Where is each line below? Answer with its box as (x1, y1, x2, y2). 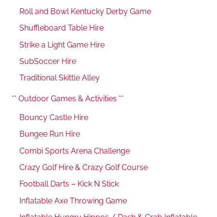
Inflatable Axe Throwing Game (19, 196, 127, 205)
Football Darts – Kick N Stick (19, 179, 119, 189)
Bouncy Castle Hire (19, 112, 88, 122)
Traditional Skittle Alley (19, 73, 100, 83)
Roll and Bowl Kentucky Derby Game (19, 6, 151, 16)
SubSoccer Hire (19, 56, 76, 66)
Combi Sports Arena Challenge (19, 146, 130, 155)
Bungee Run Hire (19, 129, 80, 139)
